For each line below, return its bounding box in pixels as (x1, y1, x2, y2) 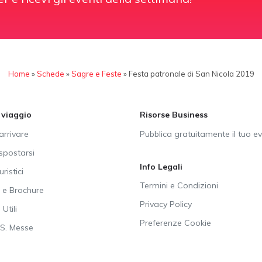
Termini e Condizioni (140, 180, 218, 191)
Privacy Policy (140, 199, 192, 210)
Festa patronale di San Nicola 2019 (128, 69, 254, 79)
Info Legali (140, 161, 182, 173)
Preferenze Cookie (140, 218, 211, 229)
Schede (36, 69, 64, 79)
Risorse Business (140, 109, 208, 120)
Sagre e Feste (71, 69, 122, 79)
